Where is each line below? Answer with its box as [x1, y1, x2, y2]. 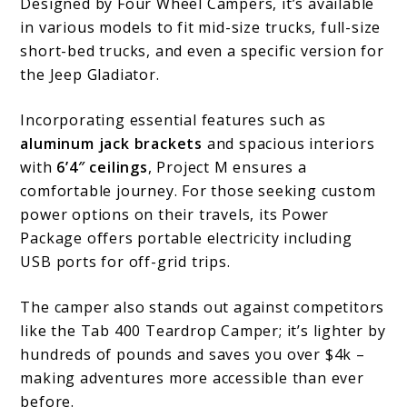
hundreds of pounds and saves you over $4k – [20, 344, 365, 365]
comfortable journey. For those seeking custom [20, 181, 376, 202]
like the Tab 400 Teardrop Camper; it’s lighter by [20, 321, 386, 342]
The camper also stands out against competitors [20, 297, 385, 318]
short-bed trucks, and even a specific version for [20, 41, 384, 62]
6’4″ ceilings [56, 157, 148, 178]
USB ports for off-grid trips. [20, 252, 231, 273]
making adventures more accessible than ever [20, 368, 364, 389]
